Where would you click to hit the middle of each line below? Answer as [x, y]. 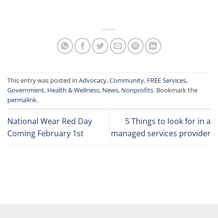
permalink [22, 100]
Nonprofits [137, 90]
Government [26, 90]
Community [127, 81]
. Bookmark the [175, 90]
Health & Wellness [73, 90]
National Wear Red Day [50, 121]
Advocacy [93, 81]
